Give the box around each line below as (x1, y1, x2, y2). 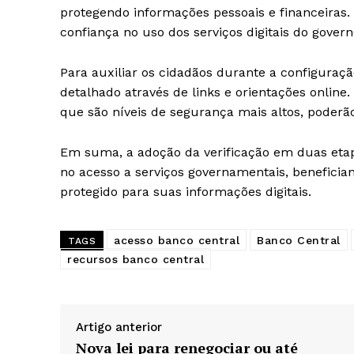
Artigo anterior (76, 320, 162, 334)
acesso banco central (114, 234, 239, 247)
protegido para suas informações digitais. (60, 184, 311, 199)
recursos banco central (67, 253, 204, 265)
